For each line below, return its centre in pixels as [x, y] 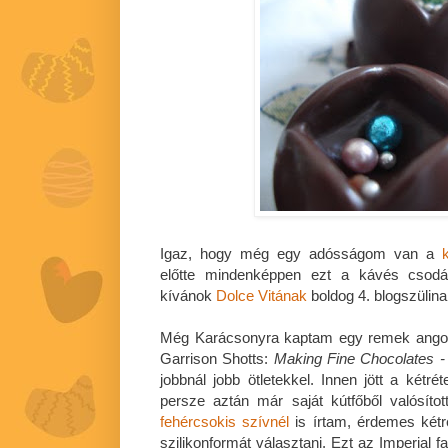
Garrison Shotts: [217, 359]
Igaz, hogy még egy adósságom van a [301, 254]
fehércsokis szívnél [225, 422]
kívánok [188, 296]
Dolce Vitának [261, 296]
